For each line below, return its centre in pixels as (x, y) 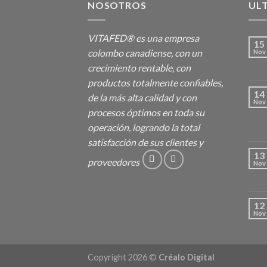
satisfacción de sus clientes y (145, 142)
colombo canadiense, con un (145, 52)
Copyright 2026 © (123, 257)
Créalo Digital (187, 257)
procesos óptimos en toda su (146, 112)
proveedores (114, 162)
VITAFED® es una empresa (143, 38)
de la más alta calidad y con (142, 97)
